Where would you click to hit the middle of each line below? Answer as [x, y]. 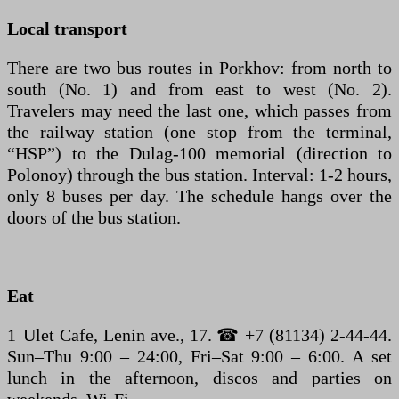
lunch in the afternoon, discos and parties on [199, 377]
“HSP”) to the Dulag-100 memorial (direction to [199, 153]
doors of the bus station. [94, 217]
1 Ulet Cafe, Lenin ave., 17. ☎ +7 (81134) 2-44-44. [199, 334]
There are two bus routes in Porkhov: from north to [199, 67]
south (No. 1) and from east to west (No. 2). [199, 89]
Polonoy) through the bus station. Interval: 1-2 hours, [199, 174]
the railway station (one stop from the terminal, [199, 131]
